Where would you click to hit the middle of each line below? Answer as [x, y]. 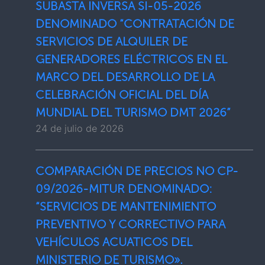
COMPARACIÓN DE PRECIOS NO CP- [137, 171]
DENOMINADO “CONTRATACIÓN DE [135, 24]
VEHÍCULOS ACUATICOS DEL [114, 242]
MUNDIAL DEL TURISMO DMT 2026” [133, 112]
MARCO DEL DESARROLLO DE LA [125, 77]
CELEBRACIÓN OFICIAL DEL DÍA [122, 95]
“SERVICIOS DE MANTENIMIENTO [126, 206]
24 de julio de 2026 [80, 128]
